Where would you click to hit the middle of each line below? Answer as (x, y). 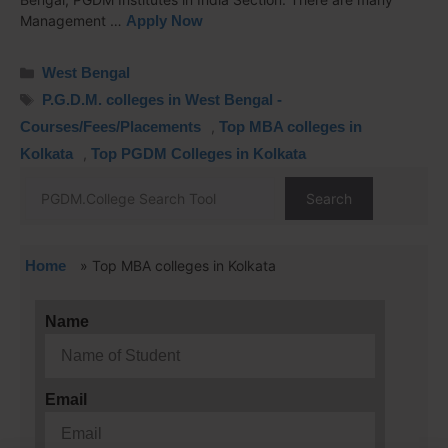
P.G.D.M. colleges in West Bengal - (162, 99)
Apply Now (164, 20)
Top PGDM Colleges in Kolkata (198, 153)
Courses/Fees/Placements (110, 126)
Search (329, 198)
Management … (73, 20)
